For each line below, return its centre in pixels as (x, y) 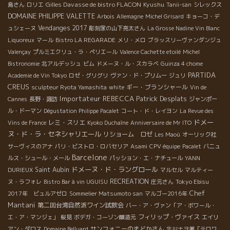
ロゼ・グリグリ (89, 76)
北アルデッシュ (61, 64)
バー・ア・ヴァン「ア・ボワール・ (171, 206)
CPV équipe (165, 147)
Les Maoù (167, 135)
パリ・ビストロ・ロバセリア (92, 147)
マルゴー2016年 (166, 194)
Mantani (22, 205)
